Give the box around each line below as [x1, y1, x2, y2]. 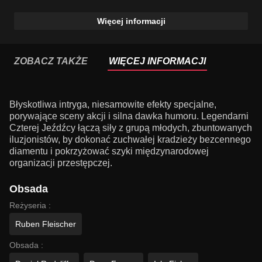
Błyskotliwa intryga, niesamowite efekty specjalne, [9, 99, 216, 110]
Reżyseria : [9, 201, 51, 211]
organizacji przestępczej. [9, 158, 112, 168]
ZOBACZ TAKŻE [14, 56, 88, 67]
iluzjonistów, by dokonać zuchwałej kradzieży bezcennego [9, 135, 251, 145]
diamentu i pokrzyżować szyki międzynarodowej [9, 146, 209, 157]
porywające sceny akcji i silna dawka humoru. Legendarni [9, 111, 249, 122]
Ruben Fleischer [15, 219, 76, 229]
